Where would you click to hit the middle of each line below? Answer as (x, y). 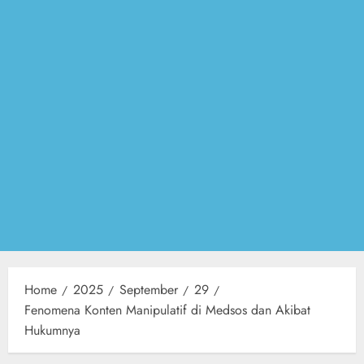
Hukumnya (52, 331)
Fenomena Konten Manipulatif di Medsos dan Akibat (167, 310)
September (149, 290)
